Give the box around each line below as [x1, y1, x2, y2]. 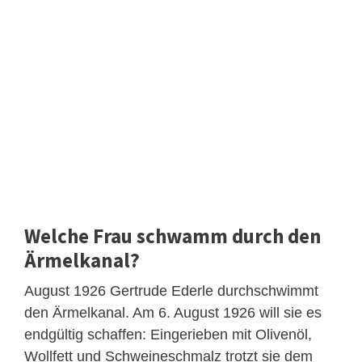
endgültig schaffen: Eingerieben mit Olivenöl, [24, 326, 312, 343]
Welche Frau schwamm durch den [24, 222, 322, 249]
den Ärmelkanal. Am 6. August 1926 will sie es [24, 304, 322, 321]
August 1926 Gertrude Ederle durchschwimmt [24, 282, 318, 299]
